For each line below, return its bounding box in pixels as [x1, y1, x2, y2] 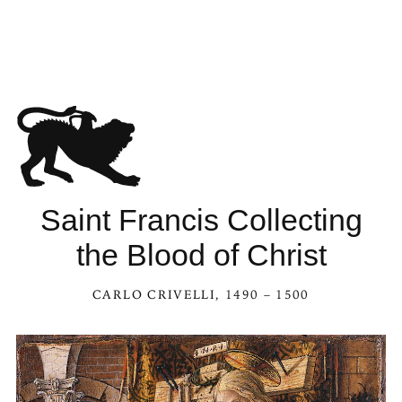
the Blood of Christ [75, 238, 327, 272]
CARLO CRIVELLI [92, 286, 216, 302]
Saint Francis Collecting [39, 203, 363, 237]
